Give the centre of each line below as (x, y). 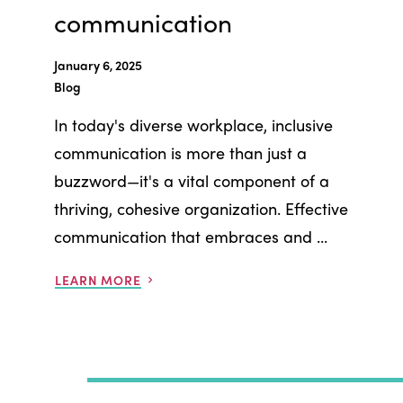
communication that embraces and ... (191, 236)
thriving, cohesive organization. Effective (201, 208)
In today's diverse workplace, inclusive (193, 124)
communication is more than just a (180, 152)
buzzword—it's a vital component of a (192, 180)
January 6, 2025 (98, 64)
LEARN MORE (98, 279)
